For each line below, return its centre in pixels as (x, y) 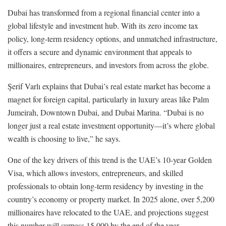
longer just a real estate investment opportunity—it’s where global (111, 125)
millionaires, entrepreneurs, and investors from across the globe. (108, 65)
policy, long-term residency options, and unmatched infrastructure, (112, 38)
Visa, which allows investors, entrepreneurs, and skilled (95, 173)
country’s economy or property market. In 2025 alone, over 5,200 (111, 199)
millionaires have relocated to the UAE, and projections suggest (108, 212)
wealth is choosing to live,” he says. (64, 138)
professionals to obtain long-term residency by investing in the (105, 186)
